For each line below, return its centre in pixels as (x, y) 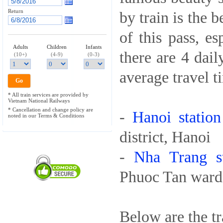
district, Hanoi (165, 137)
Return (16, 11)
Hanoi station (177, 117)
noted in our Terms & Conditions (46, 115)
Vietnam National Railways (39, 101)
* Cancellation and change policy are (51, 110)
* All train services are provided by (48, 95)
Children (57, 47)
